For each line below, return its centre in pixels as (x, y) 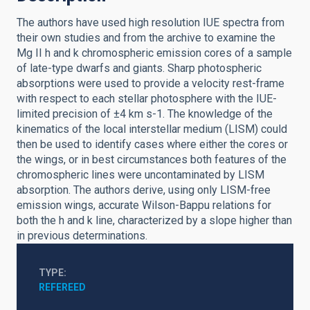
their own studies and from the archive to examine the (146, 38)
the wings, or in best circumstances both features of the (152, 159)
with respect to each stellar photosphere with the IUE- (147, 99)
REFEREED (62, 287)
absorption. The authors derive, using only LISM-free (144, 190)
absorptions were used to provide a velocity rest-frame (151, 83)
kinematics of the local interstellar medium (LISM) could (152, 129)
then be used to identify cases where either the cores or (152, 144)
